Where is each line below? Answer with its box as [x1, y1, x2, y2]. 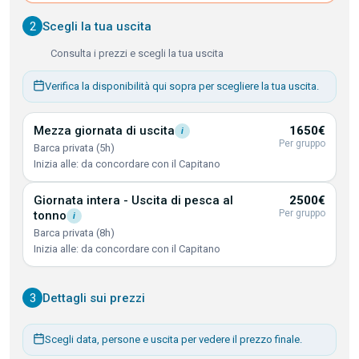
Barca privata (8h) [34, 227, 115, 239]
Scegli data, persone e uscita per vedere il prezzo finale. [45, 333, 302, 345]
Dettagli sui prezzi [42, 290, 145, 305]
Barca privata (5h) [34, 142, 115, 154]
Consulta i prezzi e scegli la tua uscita [50, 47, 224, 59]
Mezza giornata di [34, 123, 139, 138]
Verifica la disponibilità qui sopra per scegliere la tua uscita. [45, 80, 319, 92]
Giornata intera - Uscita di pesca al [34, 193, 233, 208]
